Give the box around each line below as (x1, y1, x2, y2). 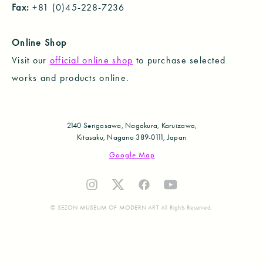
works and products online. (12, 72, 130, 83)
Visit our (12, 54, 50, 66)
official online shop (49, 54, 133, 66)
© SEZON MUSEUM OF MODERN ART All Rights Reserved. (50, 204, 213, 211)
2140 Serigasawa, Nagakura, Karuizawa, (66, 121, 197, 130)
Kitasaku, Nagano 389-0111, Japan (76, 133, 187, 141)
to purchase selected (133, 54, 226, 66)
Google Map (109, 150, 155, 159)
